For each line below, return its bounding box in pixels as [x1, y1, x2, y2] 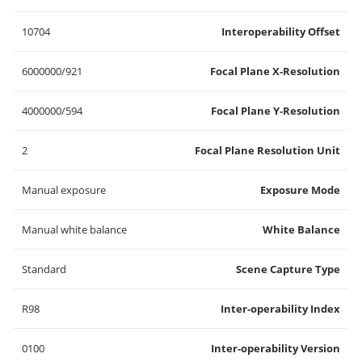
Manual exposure [22, 183, 106, 197]
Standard [22, 262, 66, 276]
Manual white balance [22, 222, 127, 237]
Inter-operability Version [211, 341, 340, 356]
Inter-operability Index [221, 301, 340, 316]
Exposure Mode [260, 183, 340, 197]
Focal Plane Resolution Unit [195, 143, 340, 158]
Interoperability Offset [221, 24, 340, 39]
